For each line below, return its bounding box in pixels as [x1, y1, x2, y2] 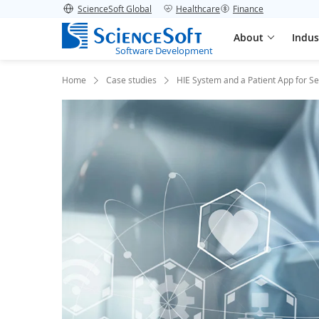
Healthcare [176, 3, 220, 14]
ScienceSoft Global [78, 3, 152, 14]
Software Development [115, 44, 213, 57]
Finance [233, 3, 263, 14]
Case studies [106, 74, 157, 85]
